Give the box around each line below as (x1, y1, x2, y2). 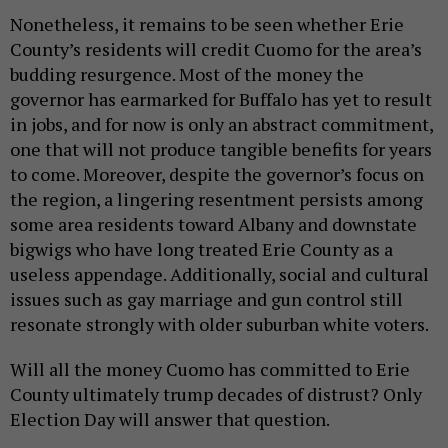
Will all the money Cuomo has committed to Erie (10, 356, 410, 381)
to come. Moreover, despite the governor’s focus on (10, 161, 424, 186)
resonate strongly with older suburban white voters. (10, 311, 429, 336)
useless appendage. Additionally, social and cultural (10, 261, 429, 286)
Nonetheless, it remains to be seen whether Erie (10, 11, 404, 36)
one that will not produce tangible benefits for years (10, 136, 432, 161)
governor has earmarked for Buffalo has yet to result (10, 86, 432, 111)
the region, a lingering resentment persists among (10, 186, 423, 211)
